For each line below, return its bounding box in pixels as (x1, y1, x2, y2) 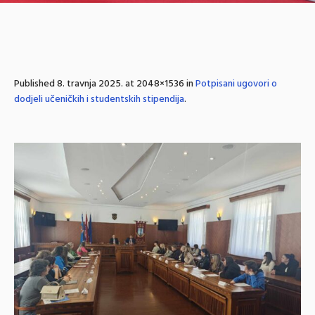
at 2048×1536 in (123, 76, 195, 92)
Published (14, 76, 57, 92)
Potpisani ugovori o (195, 76, 277, 92)
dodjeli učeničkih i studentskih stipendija (14, 91, 184, 108)
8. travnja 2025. (57, 76, 123, 92)
